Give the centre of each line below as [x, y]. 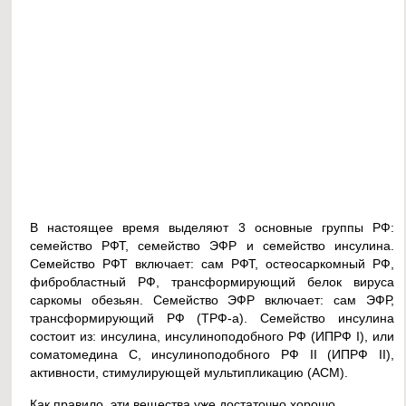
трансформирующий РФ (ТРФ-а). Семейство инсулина [212, 319]
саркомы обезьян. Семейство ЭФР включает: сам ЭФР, [212, 300]
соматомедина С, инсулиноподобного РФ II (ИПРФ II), [212, 355]
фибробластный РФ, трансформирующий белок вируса [212, 282]
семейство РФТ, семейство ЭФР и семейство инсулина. [212, 246]
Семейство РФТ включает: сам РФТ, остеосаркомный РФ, [212, 264]
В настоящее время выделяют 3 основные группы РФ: [212, 228]
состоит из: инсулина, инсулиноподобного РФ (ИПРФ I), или [212, 337]
